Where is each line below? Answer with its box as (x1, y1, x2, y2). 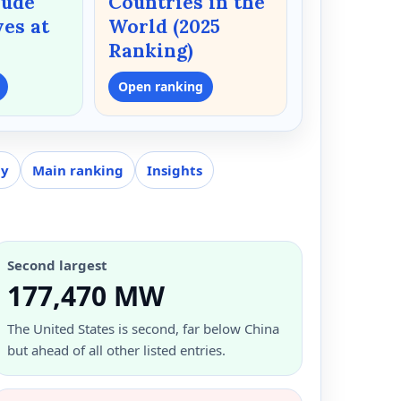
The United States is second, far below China (7, 319, 280, 337)
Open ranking (117, 77, 203, 95)
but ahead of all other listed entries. (7, 340, 226, 359)
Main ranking (32, 160, 124, 179)
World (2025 (107, 13, 220, 38)
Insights (147, 160, 202, 179)
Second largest (7, 255, 108, 274)
